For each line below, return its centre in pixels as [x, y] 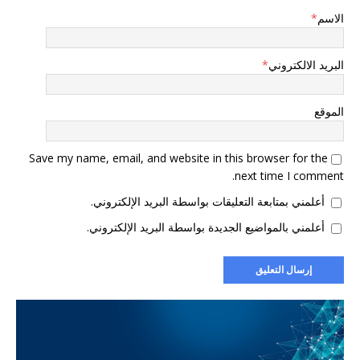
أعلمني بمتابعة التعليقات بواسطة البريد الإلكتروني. [208, 201]
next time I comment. [289, 175]
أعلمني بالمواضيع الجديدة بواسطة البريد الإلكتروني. [206, 227]
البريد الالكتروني [306, 64]
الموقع [329, 111]
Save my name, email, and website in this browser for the [178, 157]
